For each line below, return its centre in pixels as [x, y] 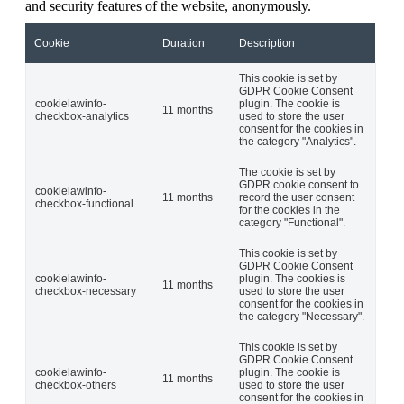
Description [267, 44]
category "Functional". [292, 223]
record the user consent [297, 198]
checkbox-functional [84, 204]
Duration [184, 44]
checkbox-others [76, 386]
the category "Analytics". [298, 142]
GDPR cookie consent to [299, 185]
